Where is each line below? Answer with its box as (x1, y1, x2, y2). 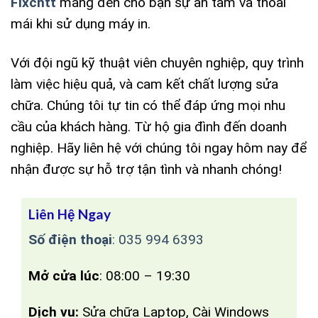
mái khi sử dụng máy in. (11, 16, 150, 33)
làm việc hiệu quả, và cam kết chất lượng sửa (11, 76, 278, 93)
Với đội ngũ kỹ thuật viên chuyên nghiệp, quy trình (11, 55, 304, 72)
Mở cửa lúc (28, 267, 99, 284)
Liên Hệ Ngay (28, 206, 111, 223)
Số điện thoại (28, 231, 112, 248)
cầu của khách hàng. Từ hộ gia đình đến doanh (11, 119, 287, 136)
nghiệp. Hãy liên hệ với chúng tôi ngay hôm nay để (11, 140, 307, 157)
